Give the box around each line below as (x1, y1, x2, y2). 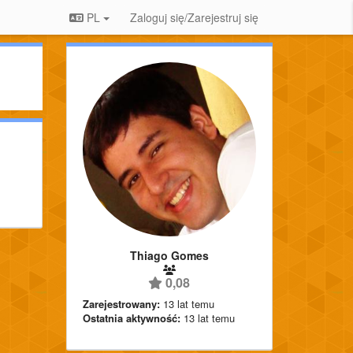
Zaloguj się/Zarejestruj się (130, 9, 258, 25)
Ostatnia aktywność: (82, 310, 180, 325)
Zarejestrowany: (82, 295, 160, 311)
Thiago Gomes (129, 247, 209, 263)
